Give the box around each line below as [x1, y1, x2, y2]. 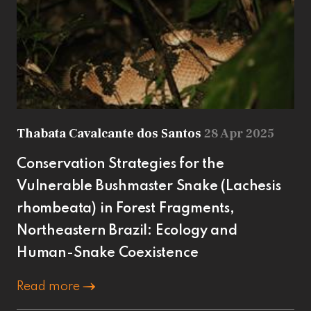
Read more [17, 280, 83, 293]
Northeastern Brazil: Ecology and [17, 224, 237, 238]
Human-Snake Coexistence [17, 246, 199, 260]
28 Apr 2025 [204, 125, 274, 142]
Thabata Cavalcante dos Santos [17, 125, 204, 142]
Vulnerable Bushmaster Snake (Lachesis [17, 179, 281, 194]
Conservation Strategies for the [17, 157, 224, 171]
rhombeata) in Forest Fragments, [17, 201, 235, 216]
